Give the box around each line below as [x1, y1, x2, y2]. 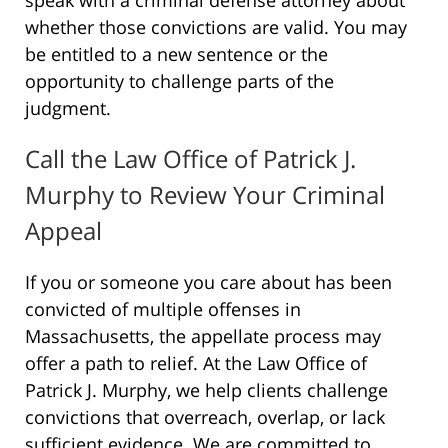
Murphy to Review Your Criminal [25, 178, 385, 212]
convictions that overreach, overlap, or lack [25, 405, 385, 430]
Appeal [25, 214, 102, 248]
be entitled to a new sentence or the [25, 41, 328, 66]
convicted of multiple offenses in [25, 297, 301, 322]
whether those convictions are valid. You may [25, 14, 407, 39]
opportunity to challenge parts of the [25, 68, 334, 93]
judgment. [25, 95, 111, 120]
